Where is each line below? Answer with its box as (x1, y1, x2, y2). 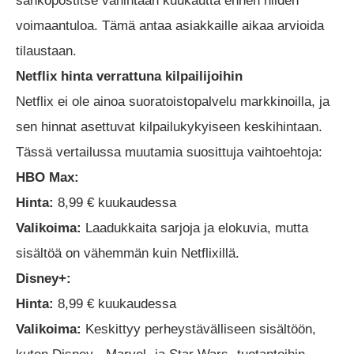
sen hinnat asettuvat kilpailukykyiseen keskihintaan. (16, 119, 322, 134)
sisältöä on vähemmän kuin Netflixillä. (16, 245, 239, 261)
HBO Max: (16, 169, 79, 185)
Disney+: (16, 270, 71, 286)
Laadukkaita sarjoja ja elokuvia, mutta (81, 220, 308, 235)
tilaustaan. (16, 43, 77, 58)
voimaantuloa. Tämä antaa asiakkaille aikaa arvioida (16, 17, 324, 33)
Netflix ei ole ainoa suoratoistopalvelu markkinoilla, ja (16, 93, 330, 109)
